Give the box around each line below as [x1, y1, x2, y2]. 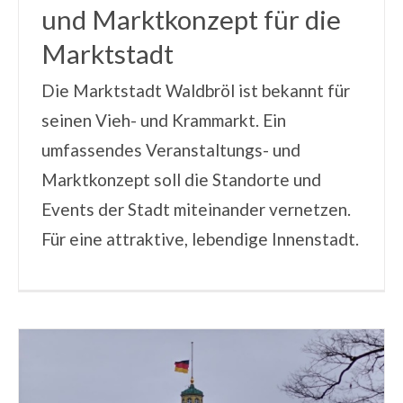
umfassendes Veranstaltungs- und [40, 139, 300, 161]
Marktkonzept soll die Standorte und [40, 169, 321, 191]
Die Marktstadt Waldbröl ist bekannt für [40, 80, 350, 102]
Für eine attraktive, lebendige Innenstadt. [40, 228, 359, 250]
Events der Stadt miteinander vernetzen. [40, 199, 351, 220]
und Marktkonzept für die [40, 4, 341, 36]
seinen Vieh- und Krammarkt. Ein [40, 110, 286, 131]
